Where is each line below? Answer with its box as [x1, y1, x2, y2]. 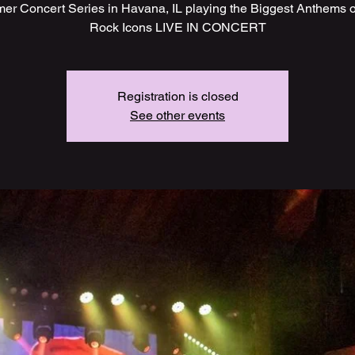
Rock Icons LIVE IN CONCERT [89, 20, 266, 36]
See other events [130, 108, 225, 124]
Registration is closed [116, 89, 239, 105]
